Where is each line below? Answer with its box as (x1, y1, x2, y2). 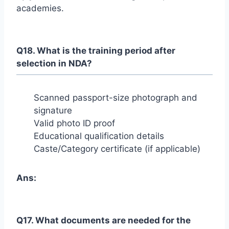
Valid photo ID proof (34, 118, 115, 129)
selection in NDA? (16, 58, 92, 68)
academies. (16, 3, 64, 14)
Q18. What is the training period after (16, 45, 175, 56)
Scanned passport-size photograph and (34, 93, 197, 103)
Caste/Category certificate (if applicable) (34, 144, 200, 154)
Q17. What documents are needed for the (16, 215, 191, 225)
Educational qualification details (34, 131, 164, 142)
